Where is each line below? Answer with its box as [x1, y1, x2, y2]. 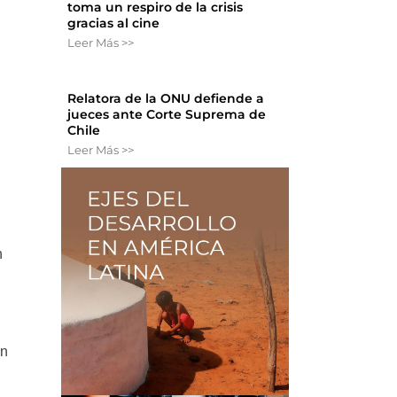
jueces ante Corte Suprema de [67, 106, 267, 123]
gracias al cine [67, 15, 160, 32]
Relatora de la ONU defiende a [67, 90, 265, 107]
